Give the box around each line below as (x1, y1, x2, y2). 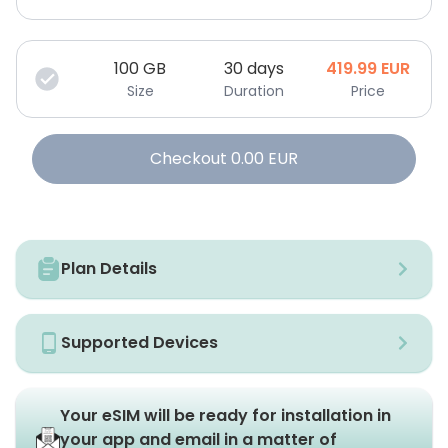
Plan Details (61, 257, 157, 280)
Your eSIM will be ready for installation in (60, 404, 392, 427)
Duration (224, 81, 284, 101)
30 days (224, 57, 284, 80)
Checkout (150, 147, 227, 170)
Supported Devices (61, 331, 218, 354)
